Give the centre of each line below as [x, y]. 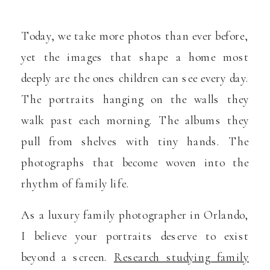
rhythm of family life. [75, 184]
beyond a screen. [67, 257]
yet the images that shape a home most [135, 57]
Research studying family [181, 257]
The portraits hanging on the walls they [135, 99]
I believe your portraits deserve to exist [135, 236]
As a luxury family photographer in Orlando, [135, 215]
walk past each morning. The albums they [135, 120]
